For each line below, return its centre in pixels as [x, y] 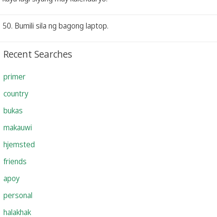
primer [15, 76]
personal [18, 195]
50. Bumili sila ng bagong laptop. [55, 25]
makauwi [18, 127]
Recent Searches [38, 54]
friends [15, 161]
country [16, 93]
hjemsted [19, 144]
